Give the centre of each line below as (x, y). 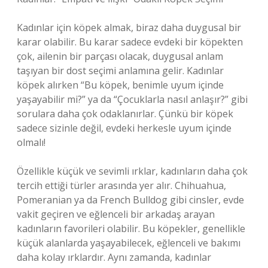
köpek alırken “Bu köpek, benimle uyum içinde (120, 85)
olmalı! (31, 142)
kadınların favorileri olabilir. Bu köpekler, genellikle (131, 229)
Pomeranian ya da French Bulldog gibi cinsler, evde (130, 200)
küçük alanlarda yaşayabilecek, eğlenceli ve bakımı (129, 243)
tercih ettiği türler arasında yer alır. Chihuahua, (121, 185)
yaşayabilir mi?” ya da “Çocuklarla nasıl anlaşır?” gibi (132, 99)
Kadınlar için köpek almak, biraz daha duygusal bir (129, 28)
